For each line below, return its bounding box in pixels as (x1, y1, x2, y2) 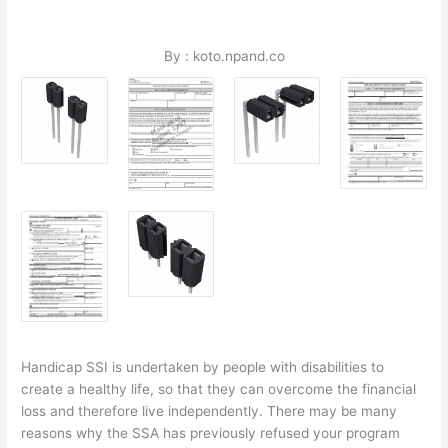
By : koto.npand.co (163, 48, 285, 65)
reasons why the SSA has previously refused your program (21, 425, 401, 442)
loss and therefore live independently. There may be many (21, 403, 398, 420)
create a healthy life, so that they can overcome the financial (21, 381, 417, 398)
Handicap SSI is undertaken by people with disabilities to (21, 359, 385, 376)
